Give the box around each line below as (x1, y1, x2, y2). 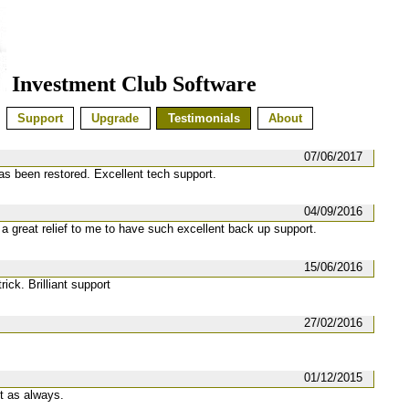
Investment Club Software (6, 72, 257, 96)
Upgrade (91, 111, 140, 126)
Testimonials (167, 111, 240, 126)
